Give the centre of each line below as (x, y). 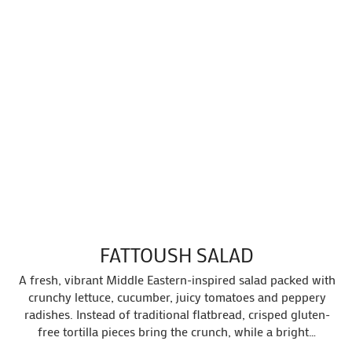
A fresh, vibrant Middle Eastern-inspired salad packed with (177, 279)
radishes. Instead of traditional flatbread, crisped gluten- (177, 313)
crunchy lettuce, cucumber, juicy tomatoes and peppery (177, 296)
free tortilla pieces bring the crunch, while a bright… (177, 331)
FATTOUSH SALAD (177, 255)
